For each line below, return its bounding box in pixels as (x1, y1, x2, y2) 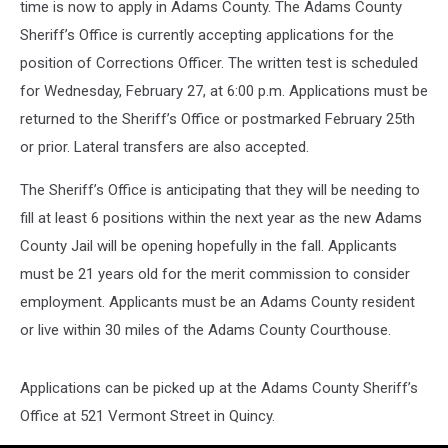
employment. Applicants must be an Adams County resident (20, 293, 415, 311)
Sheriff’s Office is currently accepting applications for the (20, 26, 394, 44)
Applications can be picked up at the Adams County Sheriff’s (20, 379, 418, 397)
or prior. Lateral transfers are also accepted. (20, 138, 309, 156)
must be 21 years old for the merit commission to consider (20, 265, 410, 283)
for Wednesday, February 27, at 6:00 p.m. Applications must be (20, 82, 428, 100)
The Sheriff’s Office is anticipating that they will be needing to (20, 181, 420, 199)
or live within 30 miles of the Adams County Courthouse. (20, 321, 391, 339)
